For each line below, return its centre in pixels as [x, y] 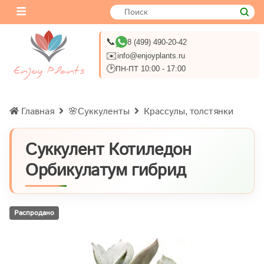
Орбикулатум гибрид [106, 169]
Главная [38, 111]
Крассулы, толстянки [189, 111]
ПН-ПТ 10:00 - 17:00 [151, 69]
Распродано [34, 212]
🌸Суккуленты [99, 111]
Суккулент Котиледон [108, 149]
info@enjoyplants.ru [151, 56]
